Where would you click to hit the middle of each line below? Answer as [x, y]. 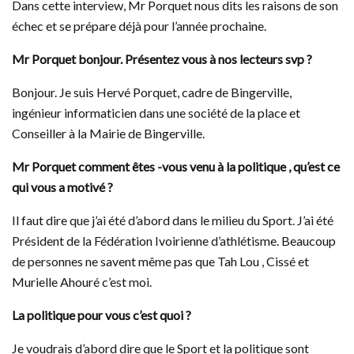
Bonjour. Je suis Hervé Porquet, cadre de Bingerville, [152, 92]
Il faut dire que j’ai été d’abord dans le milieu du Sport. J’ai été [173, 220]
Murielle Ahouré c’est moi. [82, 281]
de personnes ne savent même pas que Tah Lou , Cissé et [160, 261]
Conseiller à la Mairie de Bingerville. [108, 133]
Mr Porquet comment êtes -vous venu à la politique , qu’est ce [176, 166]
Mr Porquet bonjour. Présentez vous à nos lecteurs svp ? [162, 58]
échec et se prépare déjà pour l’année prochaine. [139, 25]
